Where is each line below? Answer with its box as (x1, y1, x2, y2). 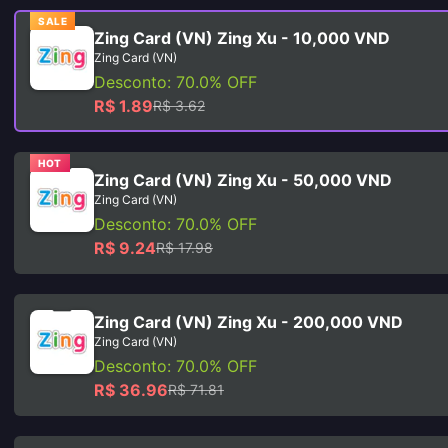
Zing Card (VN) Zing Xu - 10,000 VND (94, 28, 390, 48)
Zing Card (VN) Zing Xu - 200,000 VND (94, 312, 403, 332)
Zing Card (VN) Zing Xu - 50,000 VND (94, 170, 392, 190)
